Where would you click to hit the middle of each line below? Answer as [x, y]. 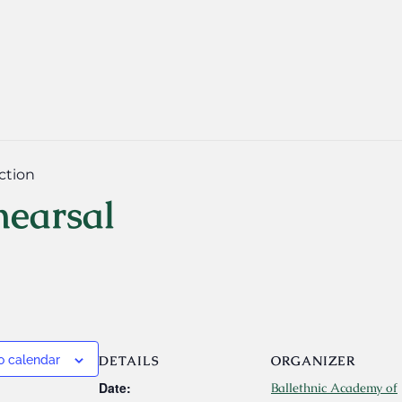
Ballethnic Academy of [334, 387]
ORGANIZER [313, 360]
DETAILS [129, 360]
